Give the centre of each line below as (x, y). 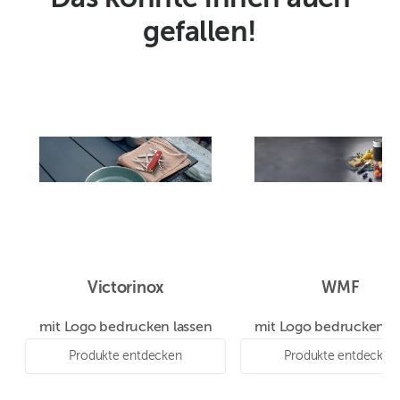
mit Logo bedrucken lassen (125, 328)
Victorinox (125, 289)
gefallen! (200, 33)
